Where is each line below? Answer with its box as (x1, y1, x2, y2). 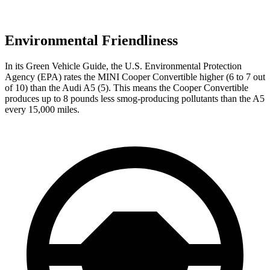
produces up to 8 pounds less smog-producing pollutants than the (5, 93, 253, 104)
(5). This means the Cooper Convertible (95, 82, 248, 93)
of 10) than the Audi (5, 82, 83, 93)
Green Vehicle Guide (26, 60, 106, 71)
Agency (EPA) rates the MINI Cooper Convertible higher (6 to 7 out (5, 71, 265, 82)
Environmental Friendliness (5, 32, 178, 48)
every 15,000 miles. (5, 104, 80, 115)
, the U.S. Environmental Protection (106, 60, 242, 71)
